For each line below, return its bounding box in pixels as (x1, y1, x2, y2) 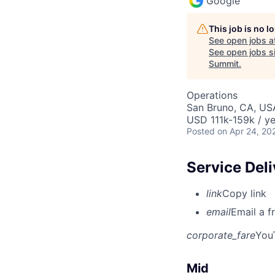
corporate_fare (187, 228, 255, 241)
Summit (209, 58, 239, 69)
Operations (187, 88, 238, 101)
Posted (187, 125, 215, 136)
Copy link (222, 187, 266, 199)
